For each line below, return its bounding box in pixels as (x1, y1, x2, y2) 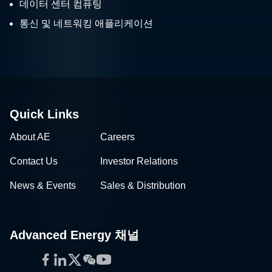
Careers (100, 131, 135, 142)
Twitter (66, 250, 110, 267)
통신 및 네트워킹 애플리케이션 (19, 18, 153, 29)
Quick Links (10, 107, 79, 121)
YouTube (95, 250, 152, 267)
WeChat (81, 250, 134, 267)
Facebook (37, 250, 101, 267)
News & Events (10, 180, 76, 191)
